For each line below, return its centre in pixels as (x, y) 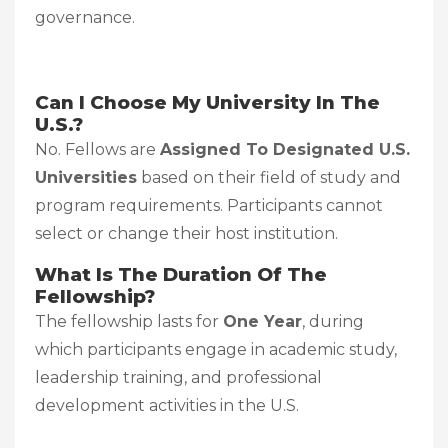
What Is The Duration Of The (181, 274)
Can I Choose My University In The (207, 102)
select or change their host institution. (186, 233)
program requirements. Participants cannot (209, 205)
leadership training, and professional (178, 377)
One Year (262, 321)
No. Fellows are (97, 149)
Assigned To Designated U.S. (285, 149)
